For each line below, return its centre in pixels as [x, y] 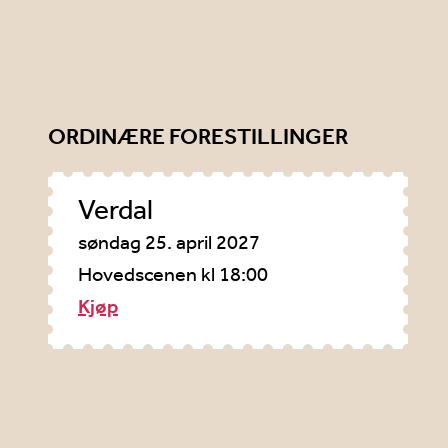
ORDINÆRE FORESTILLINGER [198, 136]
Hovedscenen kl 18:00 [173, 274]
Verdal [115, 210]
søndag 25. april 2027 [169, 242]
